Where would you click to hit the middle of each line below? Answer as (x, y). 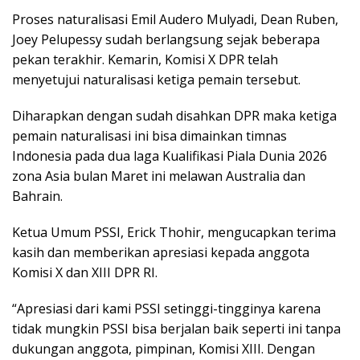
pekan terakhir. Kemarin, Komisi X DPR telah (145, 60)
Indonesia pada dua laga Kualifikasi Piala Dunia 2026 (170, 156)
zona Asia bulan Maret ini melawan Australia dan (159, 176)
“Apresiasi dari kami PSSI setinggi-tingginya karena (166, 309)
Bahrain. (37, 196)
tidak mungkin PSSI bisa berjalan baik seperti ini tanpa (176, 329)
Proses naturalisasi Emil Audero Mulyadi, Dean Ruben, (175, 20)
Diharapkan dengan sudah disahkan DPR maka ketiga (174, 116)
